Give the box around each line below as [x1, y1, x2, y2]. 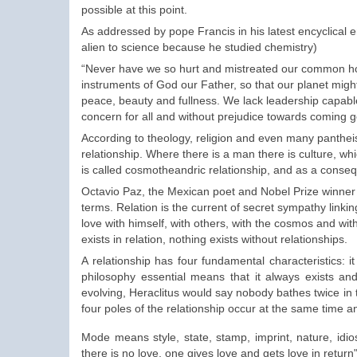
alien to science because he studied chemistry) [81, 41, 317, 54]
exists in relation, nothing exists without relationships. [81, 233, 347, 246]
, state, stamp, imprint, [176, 331, 297, 344]
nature [296, 331, 330, 344]
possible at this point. [81, 3, 187, 17]
